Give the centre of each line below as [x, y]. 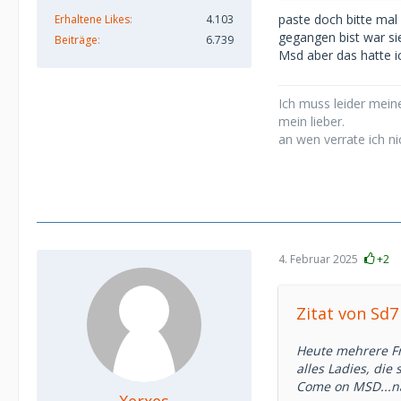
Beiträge [76, 40]
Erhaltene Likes [92, 19]
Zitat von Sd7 [347, 313]
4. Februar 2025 [318, 259]
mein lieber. [311, 121]
